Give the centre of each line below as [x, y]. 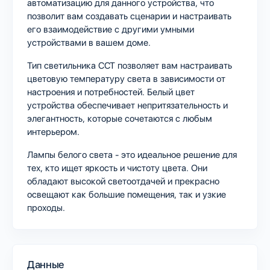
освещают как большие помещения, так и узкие [127, 194]
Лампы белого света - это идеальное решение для [132, 155]
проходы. [47, 208]
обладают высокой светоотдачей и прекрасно [123, 181]
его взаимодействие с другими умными [111, 29]
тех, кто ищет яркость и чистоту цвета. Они [117, 168]
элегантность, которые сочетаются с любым [120, 118]
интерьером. [53, 132]
